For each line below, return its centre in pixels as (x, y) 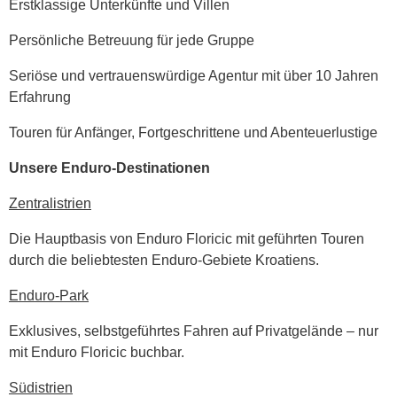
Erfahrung (40, 97)
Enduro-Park (49, 295)
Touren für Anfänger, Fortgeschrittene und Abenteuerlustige (193, 132)
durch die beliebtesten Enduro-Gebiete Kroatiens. (164, 260)
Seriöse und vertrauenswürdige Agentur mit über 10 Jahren (194, 75)
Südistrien (41, 387)
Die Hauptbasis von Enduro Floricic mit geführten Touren (187, 238)
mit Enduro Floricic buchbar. (97, 352)
